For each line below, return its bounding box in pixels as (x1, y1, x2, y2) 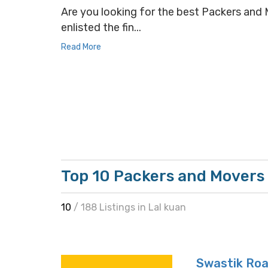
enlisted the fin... (61, 21, 141, 34)
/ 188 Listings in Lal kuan (74, 202, 186, 213)
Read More (61, 42, 101, 52)
